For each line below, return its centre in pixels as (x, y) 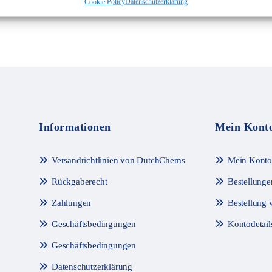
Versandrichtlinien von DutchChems (118, 160)
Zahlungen (72, 202)
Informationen (75, 127)
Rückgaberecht (80, 181)
